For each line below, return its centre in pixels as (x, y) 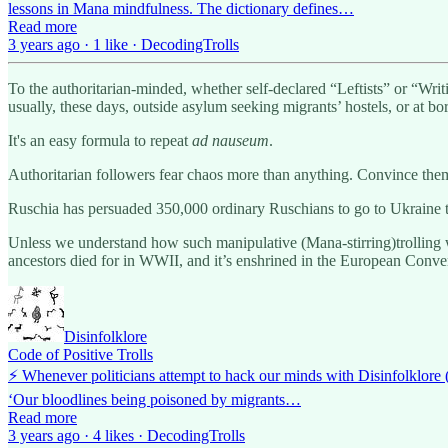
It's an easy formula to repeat (100, 140)
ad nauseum (230, 140)
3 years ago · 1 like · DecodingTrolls (123, 44)
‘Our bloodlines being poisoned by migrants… (154, 399)
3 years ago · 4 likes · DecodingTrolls (126, 435)
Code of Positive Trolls (80, 354)
